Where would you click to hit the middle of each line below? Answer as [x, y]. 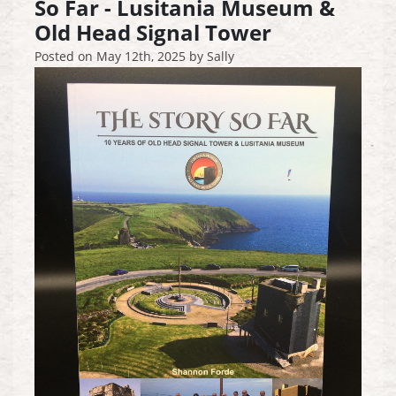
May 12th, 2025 [141, 57]
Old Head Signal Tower [153, 35]
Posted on [65, 57]
